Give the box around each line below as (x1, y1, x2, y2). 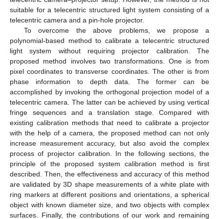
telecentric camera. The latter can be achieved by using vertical (10, 98, 209, 106)
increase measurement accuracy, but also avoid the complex (10, 139, 209, 147)
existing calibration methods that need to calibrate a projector (10, 118, 209, 127)
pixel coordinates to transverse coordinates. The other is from (10, 67, 209, 75)
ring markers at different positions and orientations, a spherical (10, 190, 209, 198)
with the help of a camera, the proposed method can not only (10, 129, 209, 137)
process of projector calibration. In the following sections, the (10, 149, 209, 157)
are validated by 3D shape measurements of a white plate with (10, 180, 209, 188)
